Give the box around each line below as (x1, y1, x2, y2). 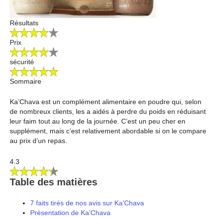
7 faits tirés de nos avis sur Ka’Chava (30, 199, 144, 207)
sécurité (10, 57, 34, 66)
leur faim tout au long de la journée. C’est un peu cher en (10, 117, 185, 126)
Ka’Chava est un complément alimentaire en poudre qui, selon (10, 98, 201, 106)
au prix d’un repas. (10, 137, 67, 145)
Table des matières (10, 176, 97, 187)
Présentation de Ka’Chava (30, 208, 110, 217)
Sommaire (10, 77, 41, 85)
